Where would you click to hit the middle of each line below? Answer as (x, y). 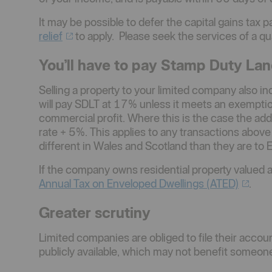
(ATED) (223, 183)
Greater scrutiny (95, 212)
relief (51, 36)
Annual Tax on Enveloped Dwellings (123, 183)
